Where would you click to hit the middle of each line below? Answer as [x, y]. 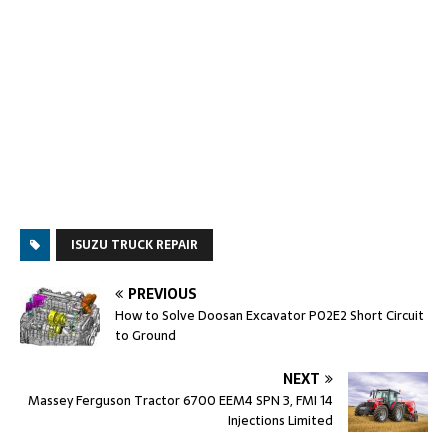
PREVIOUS [162, 294]
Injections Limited [280, 421]
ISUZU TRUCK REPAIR [134, 245]
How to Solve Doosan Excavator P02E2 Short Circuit [269, 316]
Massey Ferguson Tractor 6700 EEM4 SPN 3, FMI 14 [180, 401]
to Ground [145, 336]
